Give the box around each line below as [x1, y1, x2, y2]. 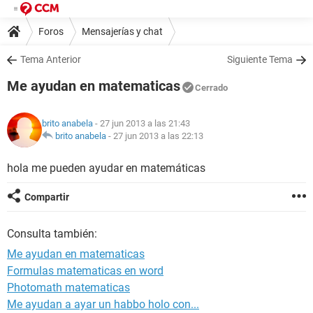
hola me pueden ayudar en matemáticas [7, 161, 205, 175]
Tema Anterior [20, 54, 81, 65]
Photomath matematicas [7, 281, 130, 294]
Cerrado [195, 82, 228, 93]
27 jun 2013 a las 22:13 [113, 131, 203, 141]
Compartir [24, 191, 69, 203]
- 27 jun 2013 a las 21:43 [93, 118, 190, 129]
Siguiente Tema [227, 54, 293, 65]
